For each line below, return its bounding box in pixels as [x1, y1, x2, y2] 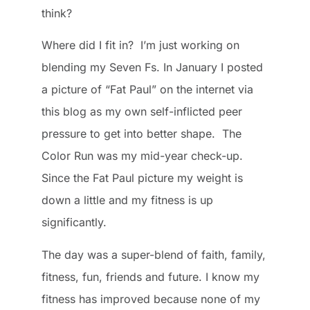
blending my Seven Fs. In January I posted [42, 60, 263, 75]
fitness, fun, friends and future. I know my [42, 269, 259, 284]
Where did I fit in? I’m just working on [42, 38, 239, 53]
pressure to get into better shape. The [42, 127, 241, 141]
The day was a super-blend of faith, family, [42, 247, 266, 262]
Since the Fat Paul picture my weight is [42, 171, 243, 185]
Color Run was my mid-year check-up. [42, 149, 246, 163]
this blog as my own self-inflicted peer [42, 104, 242, 119]
